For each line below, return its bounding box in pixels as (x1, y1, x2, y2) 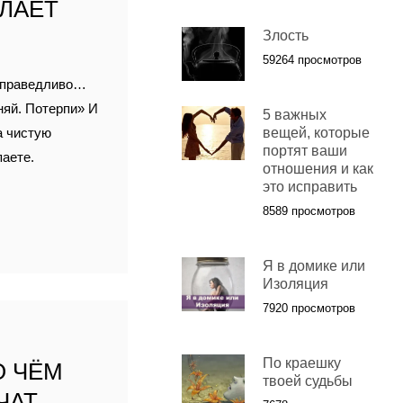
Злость (262, 28, 309, 44)
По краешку (262, 355, 341, 372)
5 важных (262, 107, 327, 123)
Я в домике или (262, 258, 365, 274)
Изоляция (262, 276, 328, 292)
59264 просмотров (262, 53, 362, 67)
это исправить (262, 179, 357, 195)
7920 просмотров (262, 301, 355, 316)
